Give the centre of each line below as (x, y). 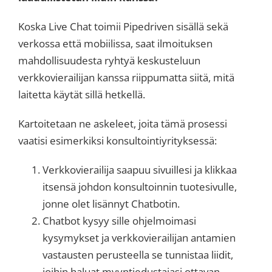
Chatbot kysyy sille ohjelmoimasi (119, 221)
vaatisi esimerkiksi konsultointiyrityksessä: (117, 141)
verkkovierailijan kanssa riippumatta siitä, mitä (126, 78)
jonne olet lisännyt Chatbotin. (111, 204)
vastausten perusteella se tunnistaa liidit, (138, 255)
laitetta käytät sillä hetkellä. (82, 95)
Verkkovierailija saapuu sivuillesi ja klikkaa (140, 170)
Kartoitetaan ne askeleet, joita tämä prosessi (123, 124)
